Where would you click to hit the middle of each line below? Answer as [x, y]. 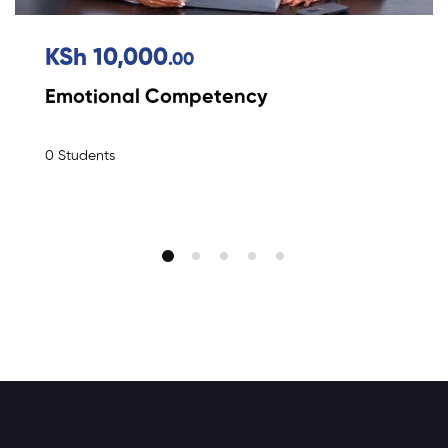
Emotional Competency [156, 97]
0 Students [80, 155]
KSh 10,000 [106, 57]
